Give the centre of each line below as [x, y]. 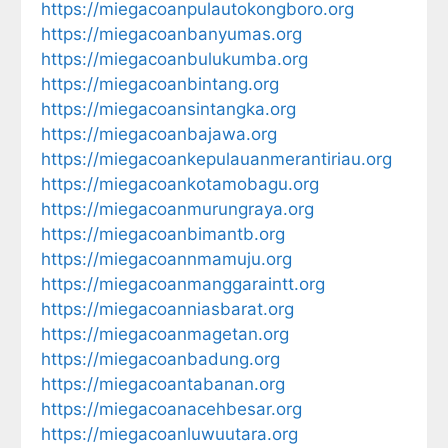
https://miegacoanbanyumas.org [171, 33]
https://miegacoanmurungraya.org [177, 208]
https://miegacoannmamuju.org [166, 258]
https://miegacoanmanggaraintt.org [183, 283]
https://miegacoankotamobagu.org [180, 183]
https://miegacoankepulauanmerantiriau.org [216, 158]
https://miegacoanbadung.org [160, 358]
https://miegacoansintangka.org [168, 108]
